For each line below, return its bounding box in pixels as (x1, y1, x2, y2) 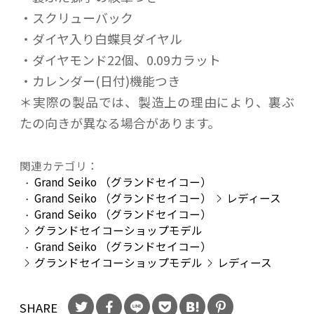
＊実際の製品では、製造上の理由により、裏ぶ (20, 93, 294, 111)
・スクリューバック (20, 8, 133, 27)
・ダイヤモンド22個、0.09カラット (20, 50, 221, 69)
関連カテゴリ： (20, 157, 98, 173)
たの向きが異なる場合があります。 (20, 114, 220, 132)
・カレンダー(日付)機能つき (20, 71, 180, 90)
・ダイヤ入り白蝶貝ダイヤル (20, 29, 182, 48)
